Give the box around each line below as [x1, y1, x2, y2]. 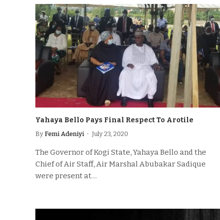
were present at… [35, 171, 97, 180]
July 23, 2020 [92, 130, 128, 137]
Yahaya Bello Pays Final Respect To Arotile [35, 116, 193, 124]
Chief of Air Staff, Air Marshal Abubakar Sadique [35, 160, 206, 168]
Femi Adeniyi [45, 130, 84, 137]
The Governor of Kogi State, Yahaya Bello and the [35, 148, 206, 157]
